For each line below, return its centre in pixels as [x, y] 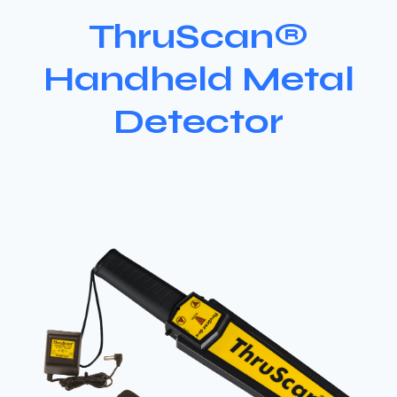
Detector [198, 122]
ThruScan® [198, 37]
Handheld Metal [198, 79]
